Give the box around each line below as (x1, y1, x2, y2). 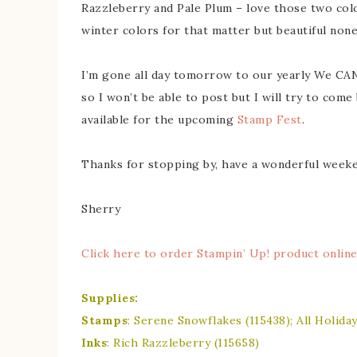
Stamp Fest (237, 112, 302, 127)
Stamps (81, 313, 127, 328)
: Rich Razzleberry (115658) (107, 335, 260, 350)
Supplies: (81, 291, 139, 305)
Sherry (81, 202, 120, 216)
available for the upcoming (81, 112, 237, 127)
